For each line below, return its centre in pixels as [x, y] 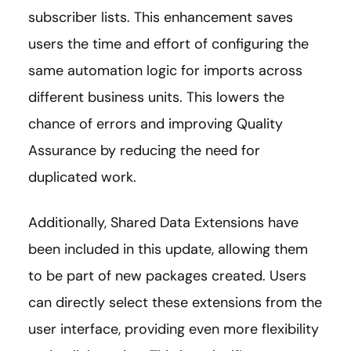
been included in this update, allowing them [168, 249]
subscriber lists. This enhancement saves [161, 17]
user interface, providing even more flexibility [174, 329]
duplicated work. [82, 177]
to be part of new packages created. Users [167, 275]
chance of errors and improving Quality [156, 123]
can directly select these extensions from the [175, 302]
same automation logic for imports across [165, 70]
